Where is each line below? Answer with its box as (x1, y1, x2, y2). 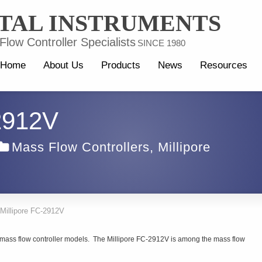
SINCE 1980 (137, 38, 185, 48)
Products (101, 60, 140, 71)
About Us (43, 60, 84, 71)
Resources (200, 60, 247, 71)
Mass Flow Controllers (12, 140, 150, 154)
